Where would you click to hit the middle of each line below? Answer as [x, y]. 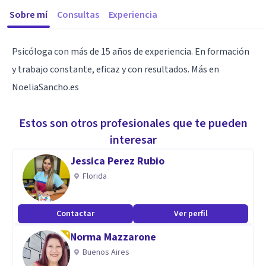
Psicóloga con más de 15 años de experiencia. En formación [131, 52]
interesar [133, 140]
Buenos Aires [106, 252]
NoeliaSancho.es [45, 87]
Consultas [78, 15]
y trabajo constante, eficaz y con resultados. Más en [115, 69]
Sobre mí [28, 15]
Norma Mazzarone [113, 237]
